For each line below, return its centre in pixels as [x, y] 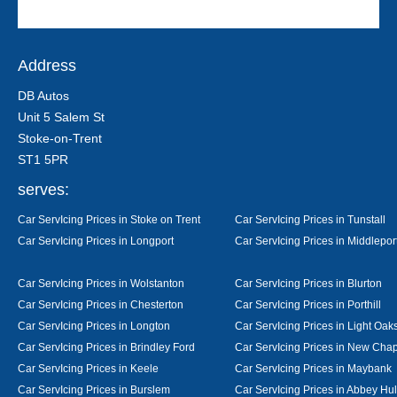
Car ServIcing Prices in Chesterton [101, 304]
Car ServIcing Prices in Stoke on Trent [109, 219]
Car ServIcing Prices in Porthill [308, 304]
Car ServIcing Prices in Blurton [308, 283]
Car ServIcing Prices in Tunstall [310, 219]
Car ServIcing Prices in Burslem [94, 389]
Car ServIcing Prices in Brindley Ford [106, 347]
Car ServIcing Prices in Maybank [313, 368]
